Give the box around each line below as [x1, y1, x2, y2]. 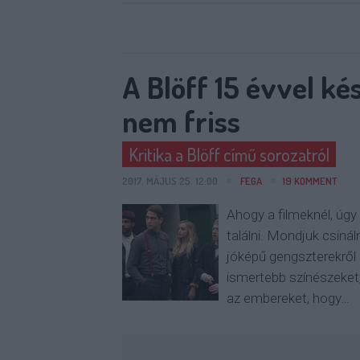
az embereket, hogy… [227, 290, 350, 306]
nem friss [122, 101, 240, 140]
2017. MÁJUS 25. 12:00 [122, 174, 220, 187]
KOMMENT [292, 174, 337, 187]
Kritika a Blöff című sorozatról [129, 143, 329, 166]
